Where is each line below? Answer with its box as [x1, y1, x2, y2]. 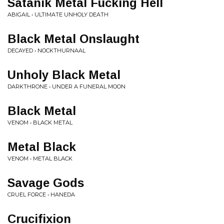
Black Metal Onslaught [7, 31, 139, 45]
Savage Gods [7, 175, 84, 189]
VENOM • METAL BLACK [7, 154, 72, 162]
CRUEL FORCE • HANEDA [7, 190, 75, 198]
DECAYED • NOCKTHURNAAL [7, 46, 85, 54]
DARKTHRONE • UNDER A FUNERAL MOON [7, 82, 125, 90]
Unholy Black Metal [7, 67, 120, 81]
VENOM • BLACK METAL [7, 118, 72, 126]
